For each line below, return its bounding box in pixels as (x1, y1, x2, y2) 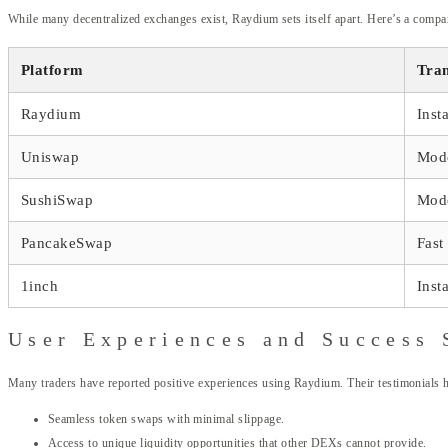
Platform (21, 61, 84, 78)
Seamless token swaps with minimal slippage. (48, 411, 285, 426)
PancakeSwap (21, 234, 113, 251)
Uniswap (21, 148, 80, 165)
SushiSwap (21, 191, 94, 208)
